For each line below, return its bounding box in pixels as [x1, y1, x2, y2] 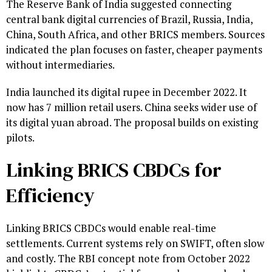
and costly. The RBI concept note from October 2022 [6, 251, 250, 266]
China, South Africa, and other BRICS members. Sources [6, 27, 265, 42]
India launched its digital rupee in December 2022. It [6, 85, 247, 100]
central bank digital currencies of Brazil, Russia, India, [6, 12, 253, 27]
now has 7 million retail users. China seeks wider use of [6, 100, 257, 115]
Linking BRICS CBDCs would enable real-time [6, 221, 216, 236]
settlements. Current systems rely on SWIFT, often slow [6, 236, 264, 251]
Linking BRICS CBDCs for [6, 156, 222, 184]
